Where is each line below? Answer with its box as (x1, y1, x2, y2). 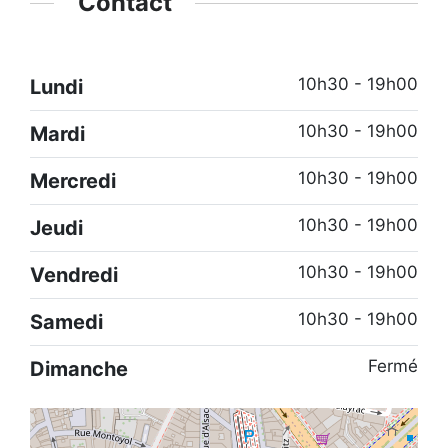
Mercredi (30, 168, 116, 193)
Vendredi (30, 262, 118, 287)
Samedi (30, 309, 103, 334)
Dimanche (30, 356, 128, 381)
